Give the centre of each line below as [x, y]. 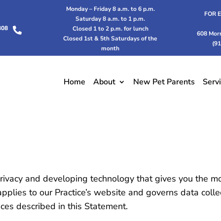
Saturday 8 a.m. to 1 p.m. [110, 19]
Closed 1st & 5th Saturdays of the [110, 38]
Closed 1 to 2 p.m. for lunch [110, 29]
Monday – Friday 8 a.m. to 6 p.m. [110, 9]
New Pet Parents [164, 82]
